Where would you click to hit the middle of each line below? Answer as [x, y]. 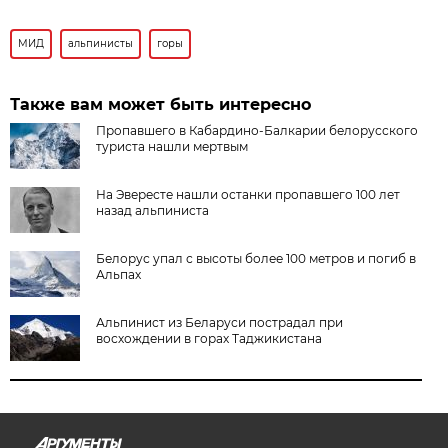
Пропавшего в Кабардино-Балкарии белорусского [257, 130]
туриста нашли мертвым [172, 146]
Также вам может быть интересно [161, 104]
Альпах [119, 274]
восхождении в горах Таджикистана [209, 338]
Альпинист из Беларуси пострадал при [220, 322]
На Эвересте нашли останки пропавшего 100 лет [248, 194]
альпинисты [101, 43]
